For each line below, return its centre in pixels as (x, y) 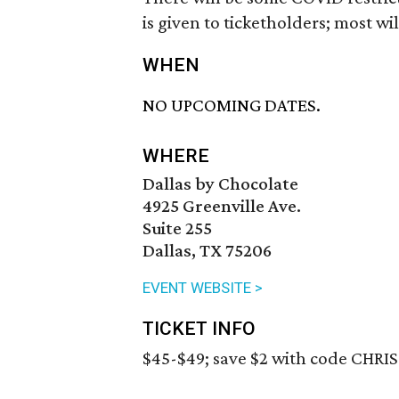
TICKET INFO (199, 329)
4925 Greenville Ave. (222, 206)
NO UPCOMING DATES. (232, 106)
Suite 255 (177, 228)
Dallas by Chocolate (220, 184)
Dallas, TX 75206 (207, 251)
